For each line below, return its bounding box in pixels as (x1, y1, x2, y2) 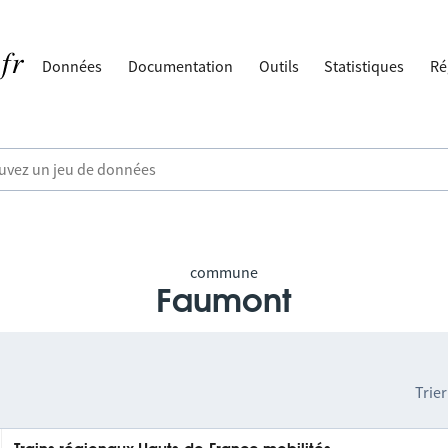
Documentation (128, 56, 234, 76)
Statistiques (324, 56, 405, 76)
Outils (258, 56, 299, 76)
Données (42, 56, 103, 76)
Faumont (156, 286, 292, 318)
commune (190, 262, 258, 282)
